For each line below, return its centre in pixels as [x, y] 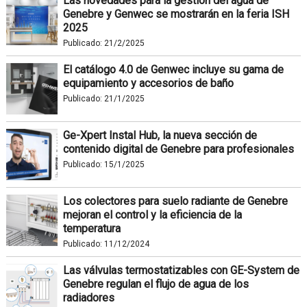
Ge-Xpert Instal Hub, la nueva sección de [160, 135]
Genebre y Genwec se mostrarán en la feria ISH [176, 14]
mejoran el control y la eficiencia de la [152, 214]
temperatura [91, 228]
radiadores [88, 297]
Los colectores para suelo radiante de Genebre [175, 201]
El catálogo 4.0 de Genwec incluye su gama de [173, 69]
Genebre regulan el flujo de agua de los [156, 284]
